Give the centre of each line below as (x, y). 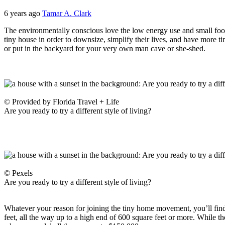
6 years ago (23, 13)
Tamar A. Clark (67, 13)
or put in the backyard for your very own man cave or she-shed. (105, 48)
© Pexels (18, 173)
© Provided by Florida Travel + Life (62, 101)
